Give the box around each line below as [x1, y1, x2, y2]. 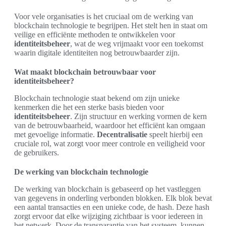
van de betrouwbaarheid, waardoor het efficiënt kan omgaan [14, 121, 205, 130]
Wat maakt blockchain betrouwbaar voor [14, 67, 156, 76]
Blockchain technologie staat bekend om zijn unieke [14, 93, 180, 102]
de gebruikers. [14, 148, 59, 157]
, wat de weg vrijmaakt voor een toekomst [70, 39, 203, 48]
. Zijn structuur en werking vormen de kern [70, 111, 207, 121]
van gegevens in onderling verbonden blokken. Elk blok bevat [14, 193, 212, 202]
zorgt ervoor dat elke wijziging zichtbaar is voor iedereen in [14, 211, 203, 220]
